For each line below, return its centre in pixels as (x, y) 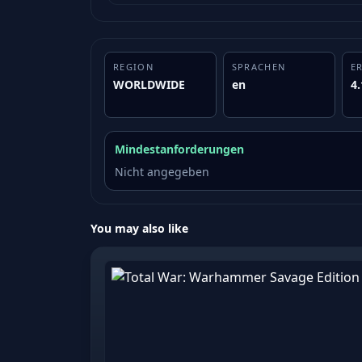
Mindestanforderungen (179, 149)
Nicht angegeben (162, 172)
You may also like (139, 229)
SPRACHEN (259, 67)
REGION (133, 67)
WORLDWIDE (149, 85)
